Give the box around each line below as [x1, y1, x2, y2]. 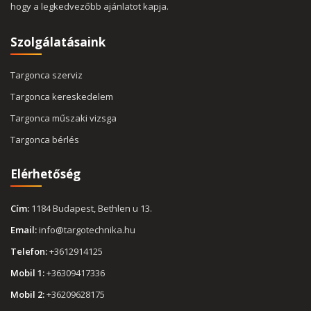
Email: [10, 224, 37, 237]
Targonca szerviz [10, 69, 83, 82]
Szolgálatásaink [10, 34, 106, 51]
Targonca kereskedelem [10, 90, 113, 103]
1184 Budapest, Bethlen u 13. [29, 202, 152, 215]
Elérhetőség [10, 166, 81, 183]
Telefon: [10, 245, 47, 258]
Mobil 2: [10, 288, 44, 301]
